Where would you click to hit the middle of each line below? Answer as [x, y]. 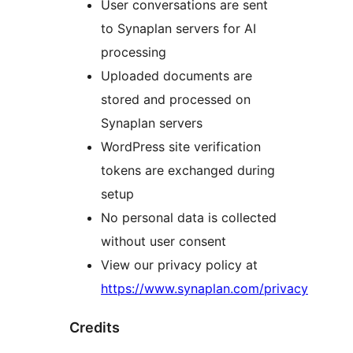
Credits [95, 328]
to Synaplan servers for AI [178, 29]
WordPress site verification [181, 147]
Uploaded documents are [176, 76]
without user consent [163, 242]
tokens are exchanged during [188, 171]
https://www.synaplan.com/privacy [204, 289]
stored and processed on [176, 100]
